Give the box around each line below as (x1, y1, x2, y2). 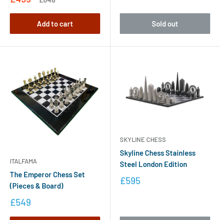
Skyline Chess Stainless (120, 148, 195, 157)
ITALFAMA (10, 157, 37, 165)
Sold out (152, 19, 178, 28)
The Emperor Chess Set (10, 169, 85, 179)
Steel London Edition (120, 159, 187, 168)
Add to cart (37, 19, 73, 28)
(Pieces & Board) (10, 181, 63, 190)
